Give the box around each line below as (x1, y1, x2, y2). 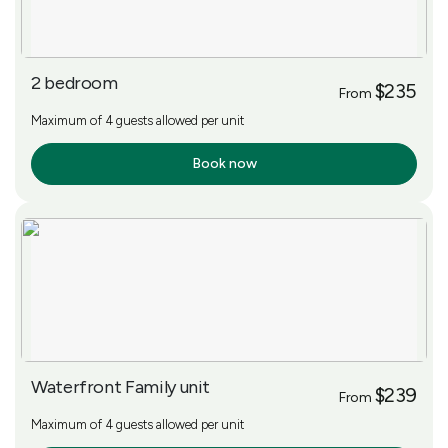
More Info (43, 156, 96, 172)
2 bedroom (31, 71, 118, 94)
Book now (191, 154, 257, 172)
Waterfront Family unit (31, 375, 211, 398)
